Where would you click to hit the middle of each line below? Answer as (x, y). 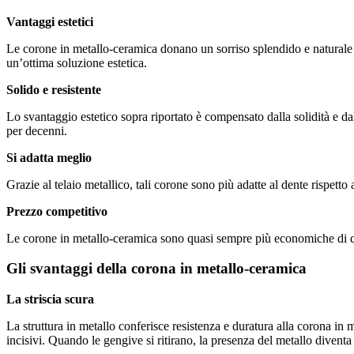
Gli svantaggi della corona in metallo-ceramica (156, 269)
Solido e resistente (54, 89)
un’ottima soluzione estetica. (77, 62)
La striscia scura (50, 299)
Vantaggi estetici (50, 21)
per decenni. (37, 130)
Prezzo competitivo (57, 211)
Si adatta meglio (49, 157)
